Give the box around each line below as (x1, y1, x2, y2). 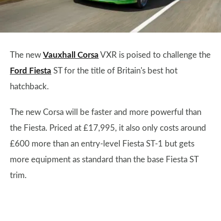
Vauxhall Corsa (43, 51, 99, 59)
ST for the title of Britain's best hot (51, 67, 178, 75)
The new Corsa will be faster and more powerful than (10, 108, 201, 116)
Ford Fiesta (10, 67, 51, 75)
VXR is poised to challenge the (99, 51, 211, 59)
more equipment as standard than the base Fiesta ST (10, 155, 198, 164)
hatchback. (10, 82, 49, 91)
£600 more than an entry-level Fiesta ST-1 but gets (10, 140, 194, 148)
